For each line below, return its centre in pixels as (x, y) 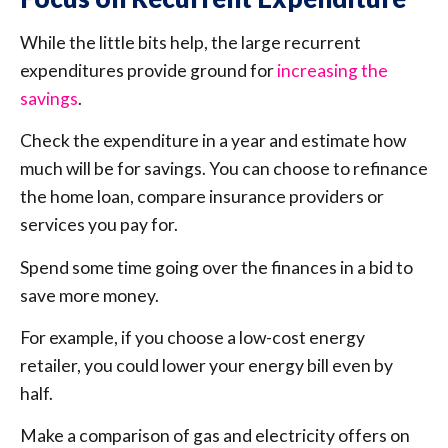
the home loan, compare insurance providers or (202, 197)
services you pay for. (99, 225)
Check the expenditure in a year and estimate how (213, 141)
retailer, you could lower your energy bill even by (206, 365)
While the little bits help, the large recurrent (190, 42)
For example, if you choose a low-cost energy (192, 337)
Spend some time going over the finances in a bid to (216, 267)
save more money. (89, 295)
